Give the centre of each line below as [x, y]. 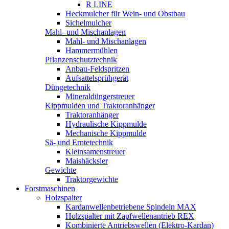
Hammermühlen [91, 50]
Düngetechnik [68, 87]
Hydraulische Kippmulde [106, 124]
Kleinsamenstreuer [95, 152]
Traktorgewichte [92, 179]
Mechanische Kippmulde [106, 133]
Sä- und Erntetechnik [79, 142]
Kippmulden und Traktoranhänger [100, 106]
